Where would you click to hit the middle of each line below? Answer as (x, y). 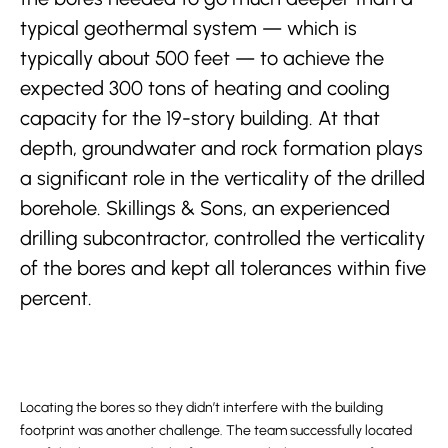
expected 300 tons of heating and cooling (205, 87)
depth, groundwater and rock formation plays (221, 147)
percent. (56, 297)
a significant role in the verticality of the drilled (222, 177)
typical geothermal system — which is (188, 27)
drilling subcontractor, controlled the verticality (222, 237)
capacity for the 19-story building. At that (200, 117)
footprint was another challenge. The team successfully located (216, 430)
